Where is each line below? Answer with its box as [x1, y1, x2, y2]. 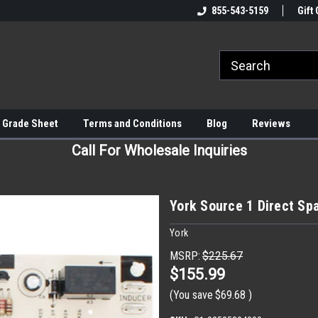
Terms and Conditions [83, 117, 182, 130]
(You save [170, 287, 213, 302]
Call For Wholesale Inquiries [71, 142, 247, 159]
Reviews [252, 117, 290, 130]
